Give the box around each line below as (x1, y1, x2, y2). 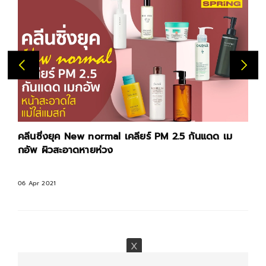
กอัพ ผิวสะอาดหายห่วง (18, 143, 113, 158)
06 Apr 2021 (18, 179, 56, 188)
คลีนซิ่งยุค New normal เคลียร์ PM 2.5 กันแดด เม (18, 129, 232, 144)
